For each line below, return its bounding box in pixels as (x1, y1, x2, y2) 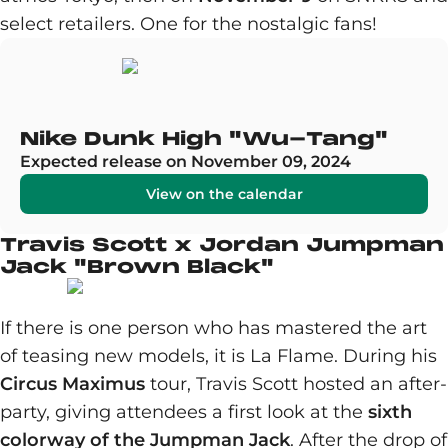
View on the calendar (145, 185, 303, 203)
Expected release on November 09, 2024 (20, 152, 351, 171)
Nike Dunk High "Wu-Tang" (20, 127, 388, 150)
